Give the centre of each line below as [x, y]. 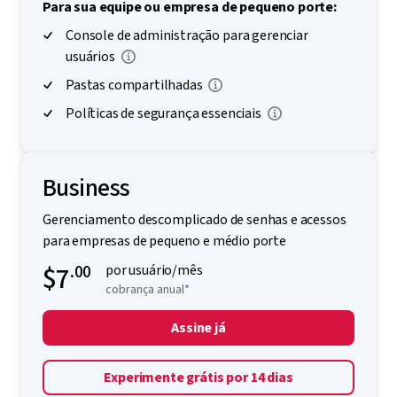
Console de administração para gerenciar [187, 36]
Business [86, 188]
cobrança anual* [148, 290]
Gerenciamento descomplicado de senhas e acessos [195, 220]
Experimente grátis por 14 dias [198, 378]
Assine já [198, 328]
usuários [92, 57]
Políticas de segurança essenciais [165, 114]
